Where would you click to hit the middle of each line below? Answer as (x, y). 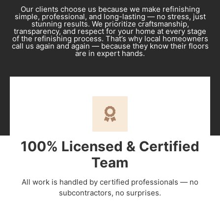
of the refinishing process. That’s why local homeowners (110, 38)
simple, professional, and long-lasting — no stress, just (110, 16)
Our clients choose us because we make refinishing (110, 9)
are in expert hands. (110, 53)
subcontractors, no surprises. (110, 192)
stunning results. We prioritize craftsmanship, (110, 24)
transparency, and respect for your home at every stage (110, 31)
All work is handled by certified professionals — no (110, 182)
